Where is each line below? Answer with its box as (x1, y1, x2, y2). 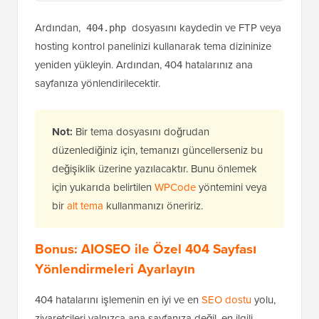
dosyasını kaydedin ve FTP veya (129, 81, 281, 98)
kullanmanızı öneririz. (103, 259, 203, 276)
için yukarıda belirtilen (52, 241, 155, 257)
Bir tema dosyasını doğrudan (73, 185, 209, 202)
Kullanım (166, 42, 199, 56)
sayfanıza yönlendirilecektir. (35, 137, 160, 153)
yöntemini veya (196, 241, 267, 257)
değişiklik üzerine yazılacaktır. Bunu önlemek (52, 222, 257, 239)
